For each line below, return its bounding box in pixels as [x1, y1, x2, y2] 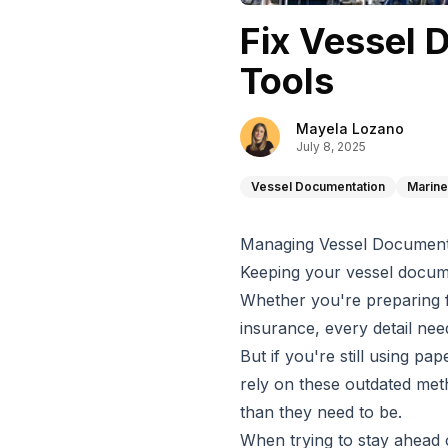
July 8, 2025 [296, 139, 366, 154]
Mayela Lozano [296, 120, 404, 137]
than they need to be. [240, 402, 402, 422]
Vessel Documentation [251, 179, 385, 194]
